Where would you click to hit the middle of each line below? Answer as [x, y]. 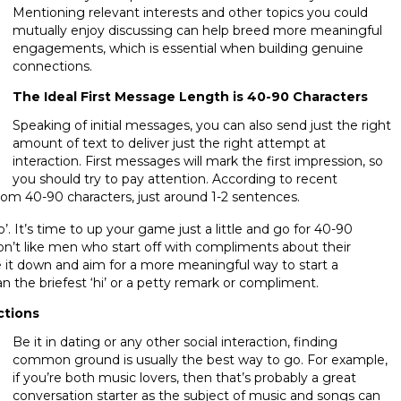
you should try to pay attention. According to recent [175, 179]
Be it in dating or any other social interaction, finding [175, 341]
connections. [52, 66]
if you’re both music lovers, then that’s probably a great [184, 377]
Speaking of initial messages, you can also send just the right [202, 125]
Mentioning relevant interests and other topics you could [190, 12]
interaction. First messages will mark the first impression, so [198, 161]
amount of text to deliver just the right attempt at [169, 143]
